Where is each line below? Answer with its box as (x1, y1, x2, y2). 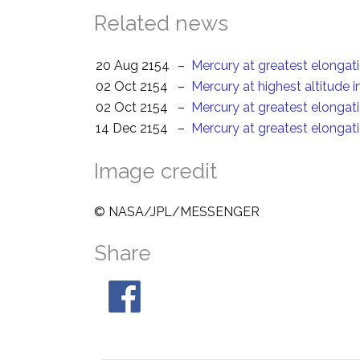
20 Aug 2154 (96, 58, 170, 73)
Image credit (94, 159, 217, 183)
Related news (94, 11, 228, 35)
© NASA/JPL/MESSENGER (94, 204, 260, 219)
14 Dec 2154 (96, 121, 168, 136)
